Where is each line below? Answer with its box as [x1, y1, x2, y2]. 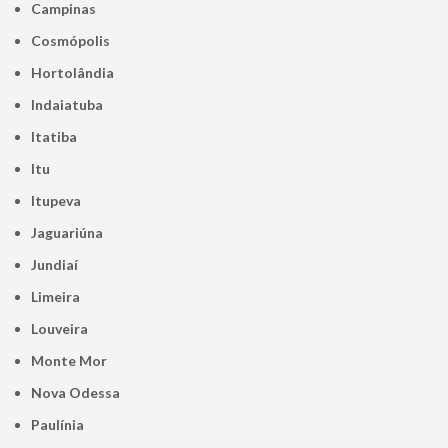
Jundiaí [37, 256, 79, 274]
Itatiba [35, 128, 78, 146]
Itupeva [35, 192, 82, 210]
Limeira [38, 288, 81, 306]
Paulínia [40, 416, 85, 434]
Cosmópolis [41, 32, 111, 50]
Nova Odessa [42, 384, 121, 402]
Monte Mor [44, 352, 108, 370]
